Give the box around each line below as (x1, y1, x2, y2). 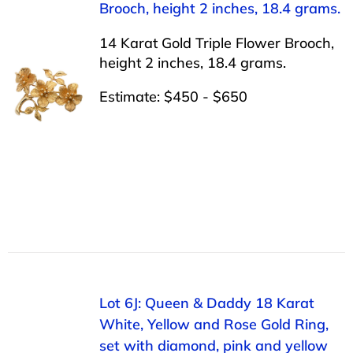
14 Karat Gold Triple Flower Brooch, (98, 33, 334, 52)
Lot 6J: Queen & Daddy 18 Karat (98, 293, 314, 312)
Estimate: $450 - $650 (98, 87, 247, 106)
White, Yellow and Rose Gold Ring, (98, 314, 329, 333)
